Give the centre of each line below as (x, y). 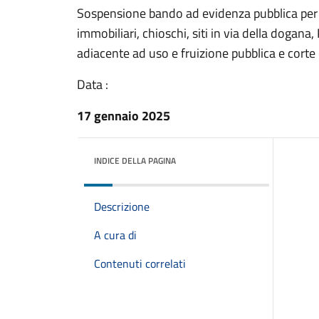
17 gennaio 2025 (124, 116)
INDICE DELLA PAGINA (135, 161)
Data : (93, 84)
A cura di (115, 235)
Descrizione (122, 206)
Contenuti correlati (140, 263)
